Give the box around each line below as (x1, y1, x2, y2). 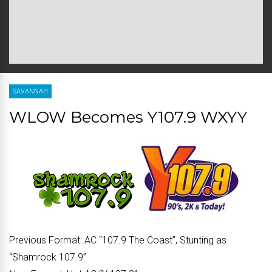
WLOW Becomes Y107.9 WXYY (9, 107, 247, 127)
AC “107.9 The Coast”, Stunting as (82, 234, 226, 246)
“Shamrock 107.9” (9, 251, 86, 263)
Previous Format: (9, 234, 82, 246)
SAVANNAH (13, 87, 48, 95)
